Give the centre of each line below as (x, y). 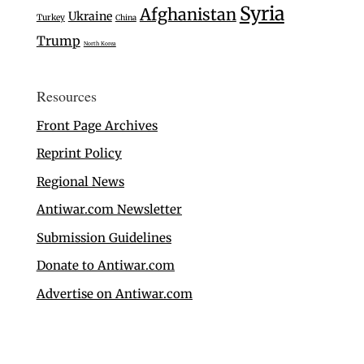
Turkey (50, 17)
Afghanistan (188, 14)
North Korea (100, 43)
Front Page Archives (97, 125)
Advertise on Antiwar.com (114, 293)
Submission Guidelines (104, 237)
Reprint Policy (79, 154)
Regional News (80, 181)
